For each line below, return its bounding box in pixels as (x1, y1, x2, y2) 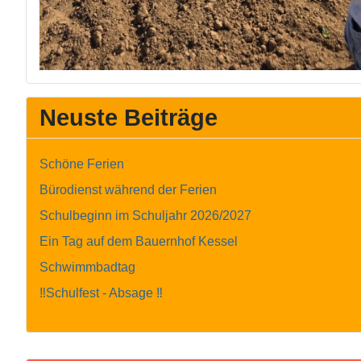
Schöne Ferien (39, 157, 124, 172)
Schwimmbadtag (39, 260, 135, 275)
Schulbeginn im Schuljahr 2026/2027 (39, 209, 251, 223)
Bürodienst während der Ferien (39, 183, 217, 197)
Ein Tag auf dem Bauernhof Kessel (39, 234, 238, 249)
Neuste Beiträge (39, 105, 218, 131)
